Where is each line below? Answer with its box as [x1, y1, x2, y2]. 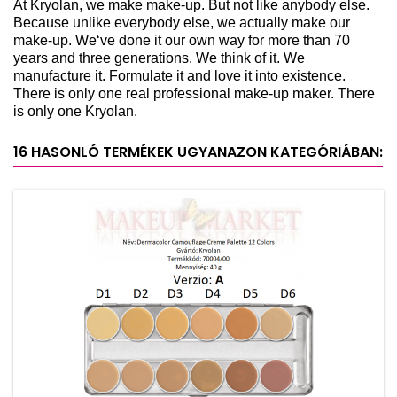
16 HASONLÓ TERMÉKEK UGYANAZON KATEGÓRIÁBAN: [13, 141, 383, 162]
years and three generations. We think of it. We [13, 50, 305, 66]
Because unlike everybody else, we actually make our [13, 14, 350, 30]
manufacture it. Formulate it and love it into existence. [13, 67, 346, 83]
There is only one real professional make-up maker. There [13, 85, 375, 101]
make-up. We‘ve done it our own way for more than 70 [13, 32, 350, 48]
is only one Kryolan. [13, 103, 137, 119]
